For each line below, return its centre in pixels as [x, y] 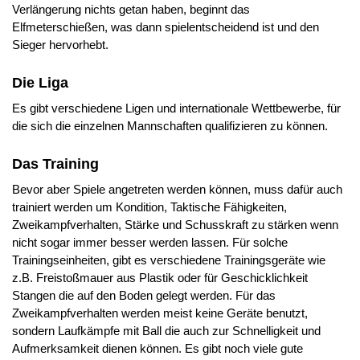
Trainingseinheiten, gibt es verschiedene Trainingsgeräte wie [169, 260]
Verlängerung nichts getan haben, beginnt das [131, 10]
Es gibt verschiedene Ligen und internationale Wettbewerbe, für [176, 108]
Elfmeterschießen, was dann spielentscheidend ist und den [166, 27]
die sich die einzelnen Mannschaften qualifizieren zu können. [170, 125]
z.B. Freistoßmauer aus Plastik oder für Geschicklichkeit [160, 277]
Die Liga [40, 82]
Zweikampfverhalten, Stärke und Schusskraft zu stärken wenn [175, 224]
